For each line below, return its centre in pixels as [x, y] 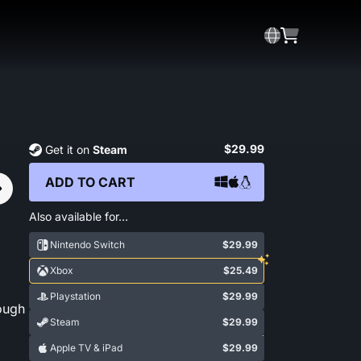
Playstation [75, 296]
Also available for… [79, 216]
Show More [225, 337]
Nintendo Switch [87, 245]
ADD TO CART [90, 182]
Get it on [69, 149]
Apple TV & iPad [86, 348]
